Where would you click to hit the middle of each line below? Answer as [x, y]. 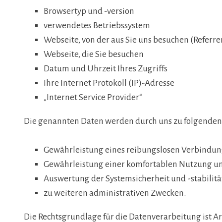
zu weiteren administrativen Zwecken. [115, 193]
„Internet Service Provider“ [93, 97]
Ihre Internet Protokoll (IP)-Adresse [109, 83]
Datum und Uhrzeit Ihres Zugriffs [106, 68]
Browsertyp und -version [89, 11]
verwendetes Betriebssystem [97, 25]
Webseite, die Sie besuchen [94, 54]
